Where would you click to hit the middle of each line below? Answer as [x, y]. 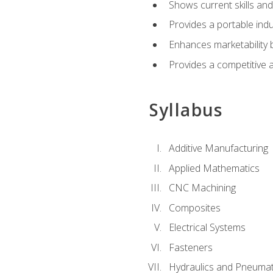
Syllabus [186, 109]
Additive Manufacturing [218, 148]
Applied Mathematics [214, 168]
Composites [194, 207]
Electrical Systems [207, 228]
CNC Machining [202, 188]
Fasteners [190, 247]
